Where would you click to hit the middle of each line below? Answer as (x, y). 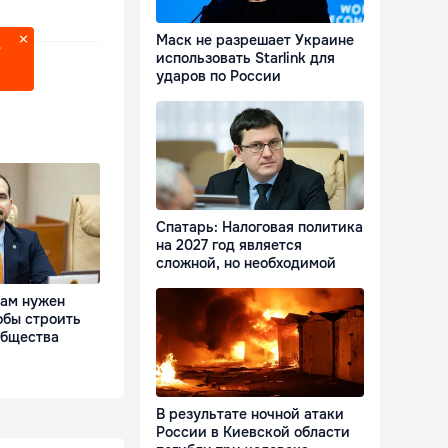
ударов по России (218, 76)
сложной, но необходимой (246, 263)
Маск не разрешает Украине (255, 40)
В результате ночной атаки (250, 414)
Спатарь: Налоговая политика (259, 227)
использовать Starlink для (245, 58)
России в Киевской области (253, 432)
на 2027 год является (229, 245)
